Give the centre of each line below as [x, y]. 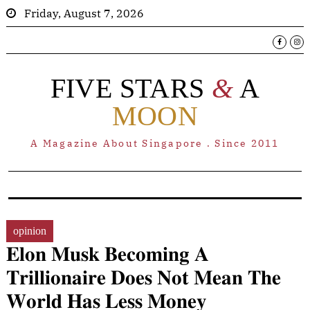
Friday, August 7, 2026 [84, 13]
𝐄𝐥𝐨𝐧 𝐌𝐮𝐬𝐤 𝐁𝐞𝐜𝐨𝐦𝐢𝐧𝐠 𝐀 [108, 254]
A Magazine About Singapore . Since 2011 [155, 143]
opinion [30, 231]
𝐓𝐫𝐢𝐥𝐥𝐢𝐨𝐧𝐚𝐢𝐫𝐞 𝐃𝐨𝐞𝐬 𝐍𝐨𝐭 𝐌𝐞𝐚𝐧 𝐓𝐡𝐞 [144, 277]
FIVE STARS [131, 88]
